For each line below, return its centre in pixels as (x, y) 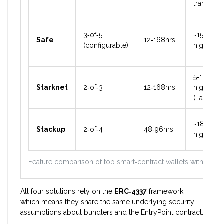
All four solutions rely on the (67, 191)
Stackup (51, 129)
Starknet (52, 87)
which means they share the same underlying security (107, 202)
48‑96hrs (159, 129)
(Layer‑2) (208, 98)
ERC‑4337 (131, 191)
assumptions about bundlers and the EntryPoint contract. (112, 212)
